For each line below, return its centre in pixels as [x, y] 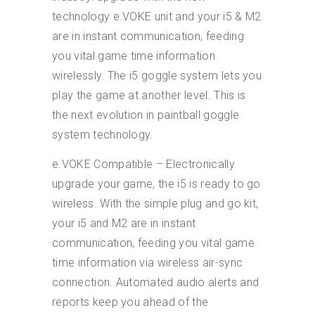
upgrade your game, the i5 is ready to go [156, 184]
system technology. [103, 135]
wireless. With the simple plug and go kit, [155, 204]
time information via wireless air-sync [148, 263]
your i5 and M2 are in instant [124, 223]
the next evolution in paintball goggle [146, 115]
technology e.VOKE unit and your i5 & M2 [157, 17]
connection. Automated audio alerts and [156, 282]
